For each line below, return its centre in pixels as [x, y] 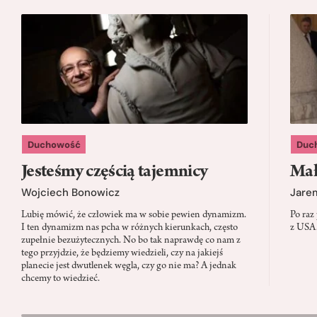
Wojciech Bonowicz [70, 192]
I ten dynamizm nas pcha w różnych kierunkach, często [129, 228]
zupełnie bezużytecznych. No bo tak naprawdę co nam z [131, 241]
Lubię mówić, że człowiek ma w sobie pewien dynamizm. [134, 215]
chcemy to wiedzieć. [60, 279]
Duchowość [54, 144]
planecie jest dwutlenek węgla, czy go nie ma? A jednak [129, 266]
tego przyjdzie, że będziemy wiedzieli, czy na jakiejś [122, 253]
